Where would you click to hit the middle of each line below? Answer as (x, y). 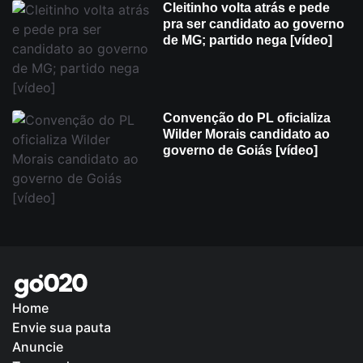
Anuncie (38, 347)
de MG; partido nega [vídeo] (248, 40)
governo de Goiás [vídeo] (240, 150)
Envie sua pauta (62, 328)
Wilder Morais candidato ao (246, 134)
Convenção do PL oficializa (247, 117)
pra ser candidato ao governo (254, 23)
